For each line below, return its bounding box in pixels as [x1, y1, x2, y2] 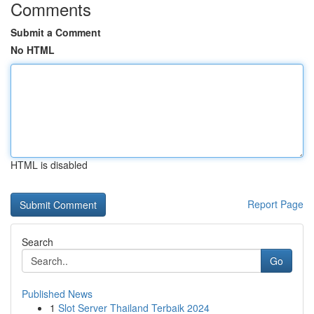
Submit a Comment [11, 25, 101, 39]
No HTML [11, 43, 55, 57]
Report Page [247, 197, 303, 211]
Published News [22, 287, 93, 301]
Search [22, 235, 53, 249]
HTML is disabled [11, 158, 88, 172]
